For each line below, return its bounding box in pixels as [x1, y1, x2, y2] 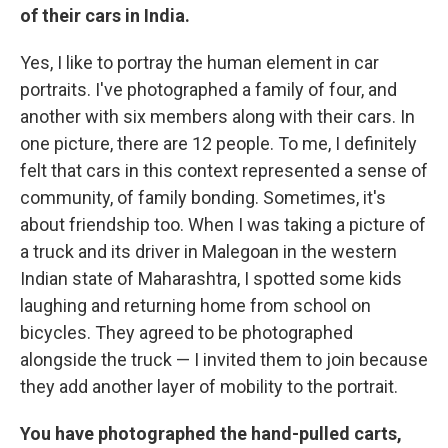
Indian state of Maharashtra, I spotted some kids [20, 268, 402, 289]
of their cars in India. [20, 5, 190, 26]
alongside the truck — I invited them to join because [20, 349, 428, 370]
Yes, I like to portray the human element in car [20, 52, 379, 73]
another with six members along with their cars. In [20, 106, 415, 127]
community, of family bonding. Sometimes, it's [20, 187, 386, 208]
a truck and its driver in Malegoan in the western [20, 241, 397, 262]
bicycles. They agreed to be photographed [20, 322, 353, 343]
